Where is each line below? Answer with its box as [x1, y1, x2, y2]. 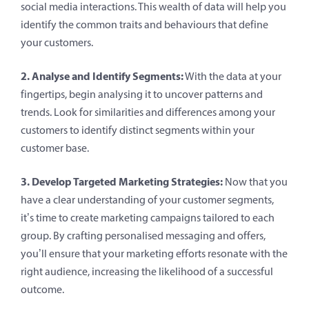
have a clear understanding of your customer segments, [21, 192, 274, 206]
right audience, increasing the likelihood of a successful [21, 264, 273, 278]
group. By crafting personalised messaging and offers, [21, 228, 266, 242]
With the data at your [183, 69, 281, 83]
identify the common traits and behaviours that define [21, 17, 268, 31]
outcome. [21, 282, 64, 296]
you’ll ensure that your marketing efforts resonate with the [21, 246, 288, 260]
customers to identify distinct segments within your [21, 123, 255, 137]
